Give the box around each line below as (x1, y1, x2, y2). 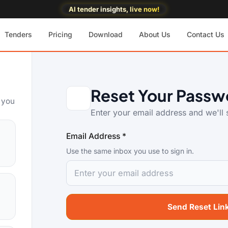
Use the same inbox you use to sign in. (66, 146, 194, 155)
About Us (138, 30, 170, 39)
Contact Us (186, 30, 224, 39)
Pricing (48, 30, 72, 39)
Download (88, 30, 123, 39)
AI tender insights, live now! (69, 5, 159, 13)
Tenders (4, 30, 32, 39)
